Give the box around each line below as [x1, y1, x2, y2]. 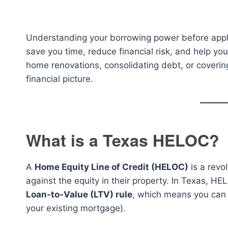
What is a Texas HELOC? [26, 128, 219, 152]
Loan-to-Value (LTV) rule [26, 189, 132, 199]
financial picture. [26, 74, 93, 84]
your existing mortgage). [26, 203, 126, 213]
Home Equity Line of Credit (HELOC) [35, 162, 188, 172]
